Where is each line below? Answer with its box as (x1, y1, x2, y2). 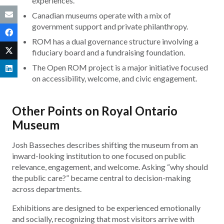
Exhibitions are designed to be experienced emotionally (12, 202, 200, 212)
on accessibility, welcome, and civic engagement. (32, 73, 197, 83)
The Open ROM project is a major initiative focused (32, 62, 208, 72)
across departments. (12, 183, 81, 193)
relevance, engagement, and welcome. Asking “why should (12, 161, 208, 171)
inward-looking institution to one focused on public (12, 150, 186, 160)
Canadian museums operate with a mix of (32, 10, 171, 20)
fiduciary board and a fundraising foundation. (32, 47, 185, 57)
